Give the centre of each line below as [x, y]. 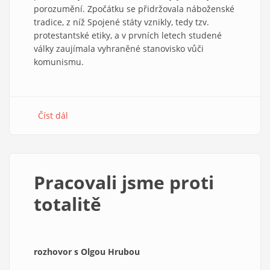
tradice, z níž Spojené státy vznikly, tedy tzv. [121, 22]
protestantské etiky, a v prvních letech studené [128, 35]
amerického [92, 142]
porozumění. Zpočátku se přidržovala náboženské [134, 8]
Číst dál [53, 115]
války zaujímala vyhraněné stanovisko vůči [119, 48]
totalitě [67, 204]
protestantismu [99, 155]
